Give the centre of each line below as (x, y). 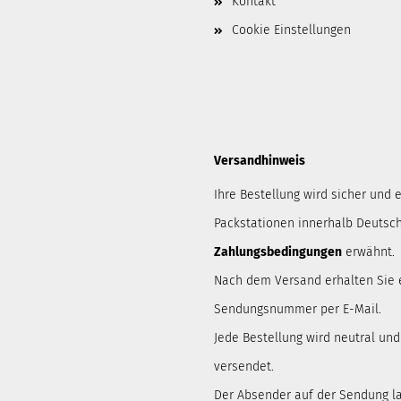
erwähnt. (368, 252)
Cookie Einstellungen (291, 30)
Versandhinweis (260, 161)
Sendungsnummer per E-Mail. (298, 309)
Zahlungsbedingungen (278, 252)
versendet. (244, 367)
